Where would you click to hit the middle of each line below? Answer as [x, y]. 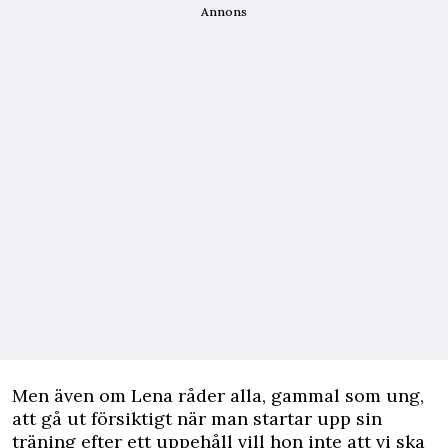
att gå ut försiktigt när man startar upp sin [197, 418]
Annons [224, 11]
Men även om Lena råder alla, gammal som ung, [218, 395]
